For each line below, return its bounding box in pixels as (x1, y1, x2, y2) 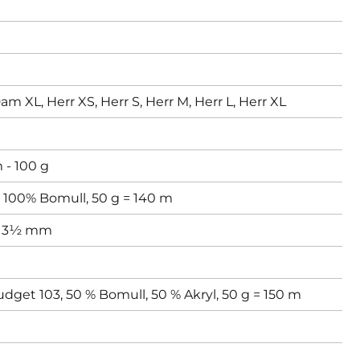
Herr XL (239, 93, 286, 109)
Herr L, (194, 93, 239, 109)
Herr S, (100, 93, 145, 109)
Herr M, (145, 93, 194, 109)
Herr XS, (47, 93, 100, 109)
